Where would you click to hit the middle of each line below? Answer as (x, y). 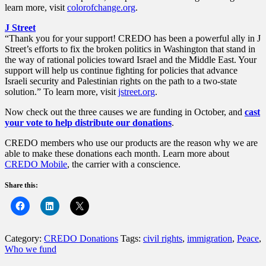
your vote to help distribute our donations (88, 122)
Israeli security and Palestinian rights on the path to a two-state (121, 81)
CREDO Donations (81, 238)
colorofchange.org (101, 7)
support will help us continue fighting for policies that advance (121, 70)
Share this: (21, 185)
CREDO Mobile (36, 164)
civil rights (163, 238)
